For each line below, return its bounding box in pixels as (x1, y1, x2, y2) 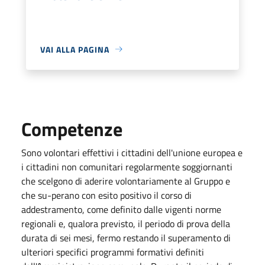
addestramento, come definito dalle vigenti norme (21, 202, 221, 216)
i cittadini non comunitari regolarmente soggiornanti (21, 159, 232, 174)
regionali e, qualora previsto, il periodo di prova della (21, 216, 230, 231)
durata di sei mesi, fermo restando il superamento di (21, 230, 231, 245)
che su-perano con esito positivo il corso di (21, 188, 192, 202)
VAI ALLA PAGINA (40, 43, 109, 56)
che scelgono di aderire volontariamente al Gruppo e (21, 173, 230, 188)
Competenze (21, 114, 122, 143)
